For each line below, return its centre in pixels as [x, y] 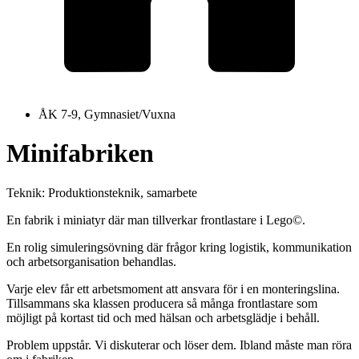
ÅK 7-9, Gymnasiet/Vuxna [107, 114]
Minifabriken [80, 153]
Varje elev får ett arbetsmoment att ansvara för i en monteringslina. [173, 288]
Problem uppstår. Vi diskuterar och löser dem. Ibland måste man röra [179, 345]
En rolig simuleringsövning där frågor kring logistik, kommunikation [179, 247]
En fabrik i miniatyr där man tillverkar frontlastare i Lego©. [156, 220]
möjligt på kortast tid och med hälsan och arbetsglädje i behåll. [163, 317]
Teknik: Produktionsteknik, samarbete [102, 192]
